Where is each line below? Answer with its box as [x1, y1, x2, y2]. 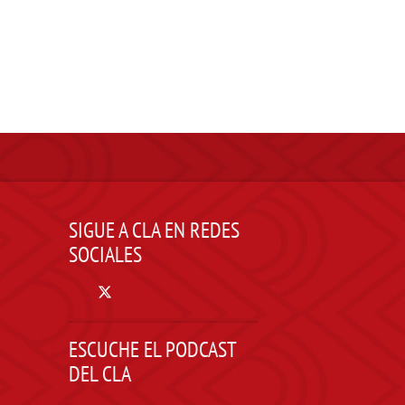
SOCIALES [69, 240, 142, 268]
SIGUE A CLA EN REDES [69, 216, 240, 244]
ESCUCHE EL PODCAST [69, 335, 236, 363]
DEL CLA [69, 360, 131, 388]
